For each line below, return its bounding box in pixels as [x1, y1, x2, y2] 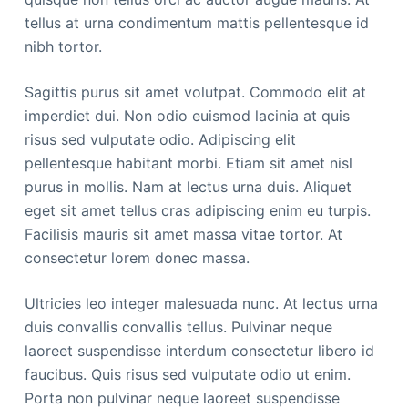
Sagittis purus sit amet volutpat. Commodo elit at [24, 83, 366, 101]
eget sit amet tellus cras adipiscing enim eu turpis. [24, 201, 371, 219]
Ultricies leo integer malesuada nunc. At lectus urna [24, 294, 378, 312]
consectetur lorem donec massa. [24, 249, 250, 267]
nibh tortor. [24, 37, 102, 56]
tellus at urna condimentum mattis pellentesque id [24, 14, 369, 32]
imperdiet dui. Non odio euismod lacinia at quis [24, 107, 350, 125]
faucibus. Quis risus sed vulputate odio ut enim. [24, 365, 351, 383]
